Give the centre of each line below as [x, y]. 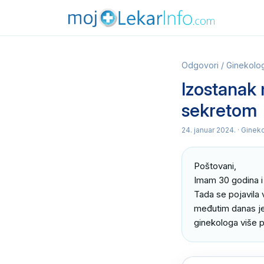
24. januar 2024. [209, 130]
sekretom [219, 110]
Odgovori [200, 65]
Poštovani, [215, 166]
